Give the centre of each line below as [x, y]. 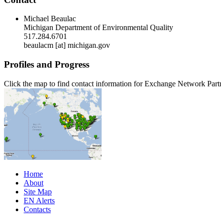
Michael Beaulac [50, 19]
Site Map [38, 191]
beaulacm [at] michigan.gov [67, 45]
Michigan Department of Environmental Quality [98, 28]
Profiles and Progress [47, 65]
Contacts [37, 209]
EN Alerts [39, 200]
